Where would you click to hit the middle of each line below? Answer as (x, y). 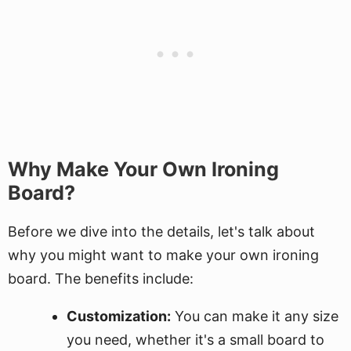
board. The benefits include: (101, 279)
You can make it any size (255, 316)
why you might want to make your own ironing (163, 255)
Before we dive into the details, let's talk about (161, 232)
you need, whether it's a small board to (195, 340)
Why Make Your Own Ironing (143, 169)
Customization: (119, 316)
